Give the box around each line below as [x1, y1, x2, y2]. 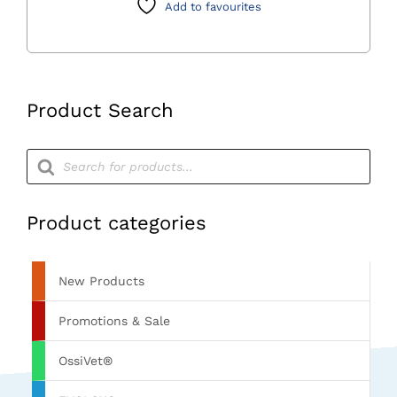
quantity [95, 8, 147, 23]
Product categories [26, 212, 206, 235]
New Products [58, 274, 144, 289]
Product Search [26, 98, 174, 121]
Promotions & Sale [58, 314, 170, 329]
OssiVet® [58, 354, 113, 369]
